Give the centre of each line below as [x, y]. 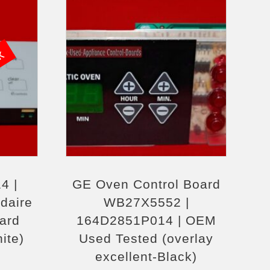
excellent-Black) [146, 256]
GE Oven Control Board [146, 184]
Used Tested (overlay [146, 238]
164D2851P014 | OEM [146, 220]
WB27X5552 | [146, 202]
